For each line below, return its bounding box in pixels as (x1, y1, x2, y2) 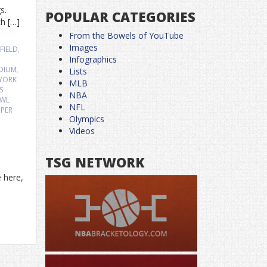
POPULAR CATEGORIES (45, 8, 195, 26)
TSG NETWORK (45, 153, 144, 171)
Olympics (69, 113, 104, 125)
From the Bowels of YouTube (69, 30, 184, 41)
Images (69, 42, 98, 53)
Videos (69, 125, 95, 136)
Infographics (69, 54, 117, 65)
